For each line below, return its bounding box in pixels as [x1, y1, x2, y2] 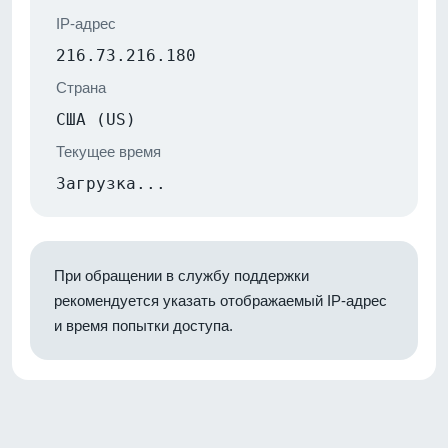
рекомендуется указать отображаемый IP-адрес [54, 291, 387, 309]
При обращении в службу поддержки [54, 266, 309, 284]
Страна [56, 78, 106, 96]
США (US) [56, 109, 136, 129]
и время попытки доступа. [54, 316, 233, 334]
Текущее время [56, 142, 161, 160]
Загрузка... [56, 173, 166, 193]
